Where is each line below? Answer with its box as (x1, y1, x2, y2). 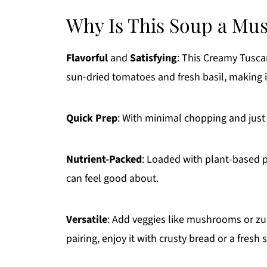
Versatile (66, 212, 107, 227)
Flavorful (66, 51, 108, 66)
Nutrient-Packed (66, 152, 142, 167)
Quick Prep (66, 111, 117, 126)
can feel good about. (66, 171, 159, 186)
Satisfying (130, 51, 177, 66)
